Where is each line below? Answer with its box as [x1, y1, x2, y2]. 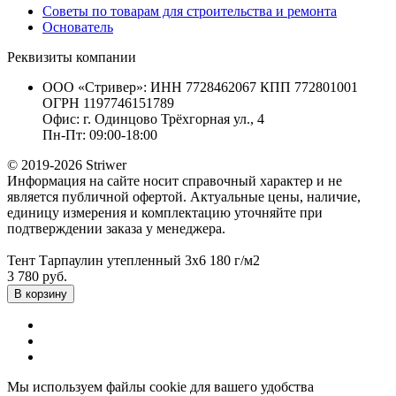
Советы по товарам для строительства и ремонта [42, 3, 337, 19]
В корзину [14, 286, 67, 301]
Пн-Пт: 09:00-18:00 [42, 126, 157, 142]
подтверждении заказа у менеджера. [7, 220, 225, 236]
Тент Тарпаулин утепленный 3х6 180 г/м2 [7, 252, 260, 268]
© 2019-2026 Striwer [7, 156, 126, 172]
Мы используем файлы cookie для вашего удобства [7, 378, 314, 394]
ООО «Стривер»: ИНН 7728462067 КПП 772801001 [42, 79, 358, 95]
